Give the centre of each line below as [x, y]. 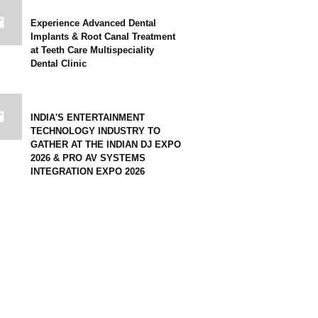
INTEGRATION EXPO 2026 [88, 171]
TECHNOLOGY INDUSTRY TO [95, 131]
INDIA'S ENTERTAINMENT [88, 117]
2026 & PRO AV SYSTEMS [88, 158]
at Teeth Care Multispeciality [92, 50]
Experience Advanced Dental [93, 23]
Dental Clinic [59, 64]
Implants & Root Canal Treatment [103, 37]
